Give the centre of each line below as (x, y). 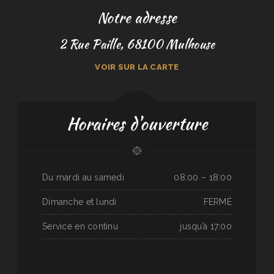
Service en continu (80, 226)
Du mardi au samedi (83, 177)
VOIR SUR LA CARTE (137, 67)
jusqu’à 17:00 (206, 226)
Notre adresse (137, 17)
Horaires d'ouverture (137, 124)
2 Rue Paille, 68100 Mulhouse (137, 44)
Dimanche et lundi (80, 202)
